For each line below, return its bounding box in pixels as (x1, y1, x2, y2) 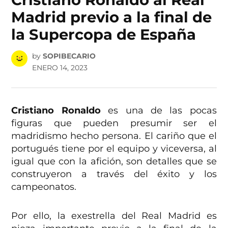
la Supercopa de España (11, 25, 196, 43)
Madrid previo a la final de (11, 8, 212, 26)
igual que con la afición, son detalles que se (11, 156, 217, 167)
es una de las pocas (108, 105, 217, 117)
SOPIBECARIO (42, 51, 96, 61)
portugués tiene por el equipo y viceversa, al (11, 143, 217, 155)
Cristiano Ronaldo (11, 105, 108, 117)
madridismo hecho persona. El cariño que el (11, 130, 217, 142)
